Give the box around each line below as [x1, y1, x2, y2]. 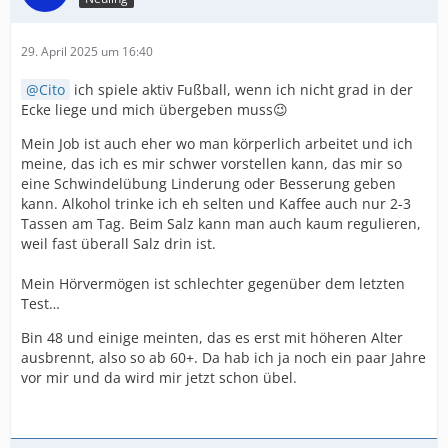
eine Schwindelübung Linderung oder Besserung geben [21, 174, 396, 193]
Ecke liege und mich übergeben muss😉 [21, 100, 288, 119]
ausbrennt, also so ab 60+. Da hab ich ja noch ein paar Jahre [21, 348, 426, 367]
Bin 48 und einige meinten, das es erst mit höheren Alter [21, 328, 403, 347]
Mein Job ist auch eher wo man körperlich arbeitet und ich [21, 134, 413, 153]
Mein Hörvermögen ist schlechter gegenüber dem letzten [21, 274, 405, 293]
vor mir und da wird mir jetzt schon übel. [21, 368, 297, 387]
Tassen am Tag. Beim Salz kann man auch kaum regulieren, [21, 214, 421, 233]
